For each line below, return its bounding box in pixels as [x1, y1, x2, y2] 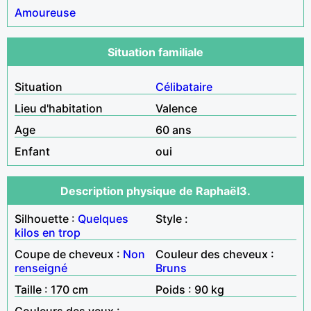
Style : [155, 211, 188, 226]
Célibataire [155, 79, 212, 94]
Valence [155, 101, 197, 115]
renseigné [15, 260, 67, 275]
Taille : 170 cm [15, 282, 88, 296]
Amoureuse [15, 5, 76, 19]
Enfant [15, 144, 50, 158]
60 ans [155, 122, 192, 137]
